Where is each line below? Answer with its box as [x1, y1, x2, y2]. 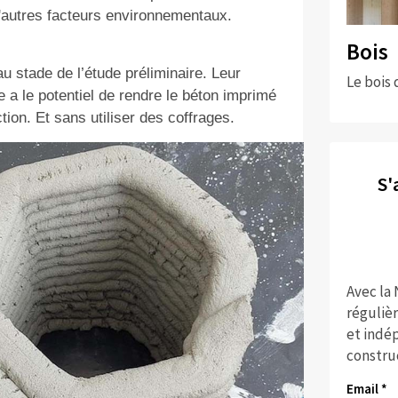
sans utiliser [53, 109, 135, 127]
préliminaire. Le [120, 65, 227, 83]
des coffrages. [134, 109, 235, 127]
